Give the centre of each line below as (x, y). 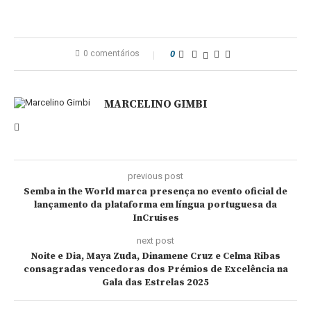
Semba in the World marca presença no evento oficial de (155, 192)
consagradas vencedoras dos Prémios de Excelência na (155, 269)
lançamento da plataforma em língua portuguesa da (155, 205)
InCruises (155, 218)
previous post (155, 176)
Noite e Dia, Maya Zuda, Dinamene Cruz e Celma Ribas (155, 256)
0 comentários (111, 53)
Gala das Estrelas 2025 (155, 283)
